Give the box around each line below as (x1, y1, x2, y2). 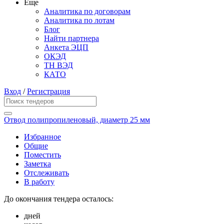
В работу (24, 177, 54, 186)
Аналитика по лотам (44, 16, 114, 25)
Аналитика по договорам (44, 7, 130, 16)
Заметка (24, 159, 51, 168)
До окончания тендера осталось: (4, 194, 113, 203)
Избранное (24, 132, 61, 141)
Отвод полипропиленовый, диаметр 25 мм (4, 115, 150, 124)
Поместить (24, 150, 61, 159)
